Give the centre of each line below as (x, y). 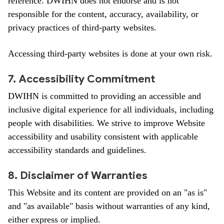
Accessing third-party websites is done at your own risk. (110, 53)
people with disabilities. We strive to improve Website (106, 123)
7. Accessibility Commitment (81, 79)
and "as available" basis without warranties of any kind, (109, 206)
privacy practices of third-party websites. (82, 27)
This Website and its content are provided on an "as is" (107, 192)
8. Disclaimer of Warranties (78, 175)
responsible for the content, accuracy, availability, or (103, 14)
